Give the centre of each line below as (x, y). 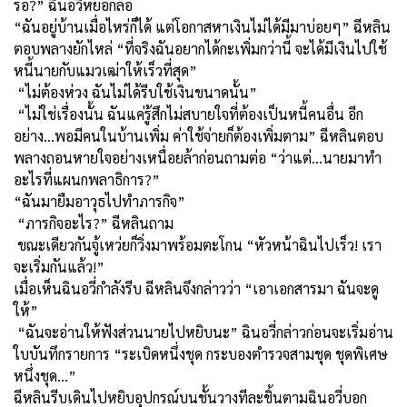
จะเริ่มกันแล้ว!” (59, 266)
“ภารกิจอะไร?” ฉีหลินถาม (94, 223)
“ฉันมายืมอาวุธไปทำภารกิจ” (99, 201)
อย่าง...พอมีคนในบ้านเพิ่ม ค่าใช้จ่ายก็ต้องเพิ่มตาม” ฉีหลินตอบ (199, 135)
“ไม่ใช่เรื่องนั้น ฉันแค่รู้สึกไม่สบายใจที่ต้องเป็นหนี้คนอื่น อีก (189, 114)
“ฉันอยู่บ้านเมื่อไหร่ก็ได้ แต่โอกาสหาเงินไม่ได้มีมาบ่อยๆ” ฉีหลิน (202, 26)
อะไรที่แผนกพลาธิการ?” (87, 179)
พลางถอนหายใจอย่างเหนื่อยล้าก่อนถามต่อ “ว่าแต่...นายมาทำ (198, 157)
